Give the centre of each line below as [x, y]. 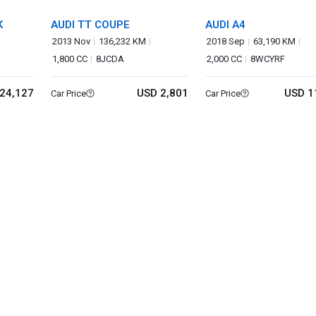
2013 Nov [72, 41]
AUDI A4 [225, 25]
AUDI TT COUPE [91, 25]
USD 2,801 [162, 93]
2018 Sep [225, 41]
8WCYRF [267, 59]
